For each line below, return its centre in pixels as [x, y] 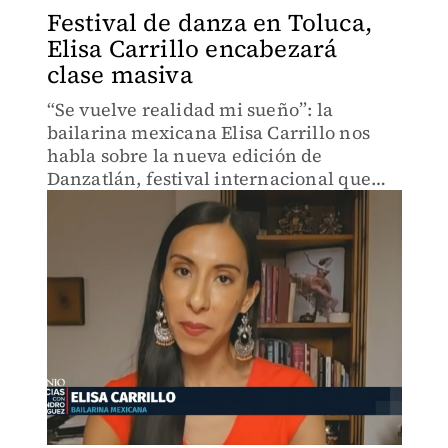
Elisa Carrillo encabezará [192, 48]
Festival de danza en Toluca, [209, 22]
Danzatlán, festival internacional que [208, 178]
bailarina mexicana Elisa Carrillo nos [208, 132]
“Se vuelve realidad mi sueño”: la [190, 109]
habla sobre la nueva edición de [184, 155]
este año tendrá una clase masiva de [202, 201]
